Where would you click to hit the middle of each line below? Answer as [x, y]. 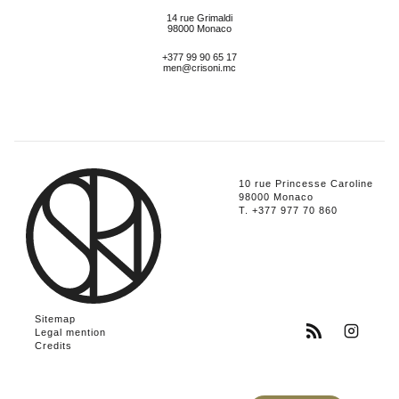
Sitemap [56, 319]
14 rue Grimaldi [199, 17]
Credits [54, 346]
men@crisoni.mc [199, 67]
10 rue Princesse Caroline [305, 184]
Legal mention [71, 333]
